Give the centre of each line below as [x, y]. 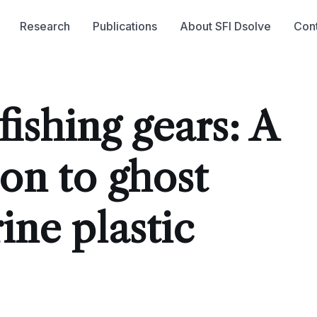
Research [45, 26]
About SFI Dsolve [225, 26]
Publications [125, 26]
